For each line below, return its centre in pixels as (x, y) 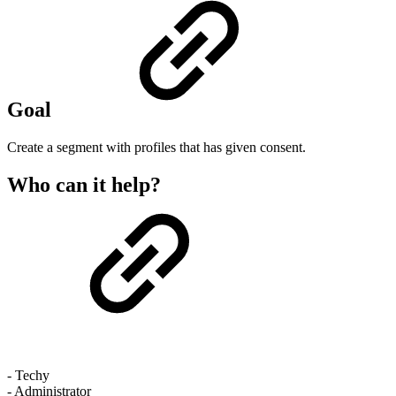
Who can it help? (84, 184)
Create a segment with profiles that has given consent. (156, 147)
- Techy (28, 376)
